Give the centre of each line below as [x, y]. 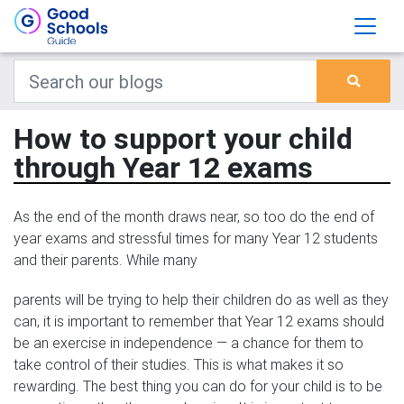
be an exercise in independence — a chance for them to [188, 343]
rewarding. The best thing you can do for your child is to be [198, 386]
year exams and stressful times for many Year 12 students [196, 238]
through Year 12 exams [163, 167]
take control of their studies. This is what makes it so [179, 364]
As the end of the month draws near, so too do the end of [194, 216]
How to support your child [183, 138]
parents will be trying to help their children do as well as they [201, 299]
